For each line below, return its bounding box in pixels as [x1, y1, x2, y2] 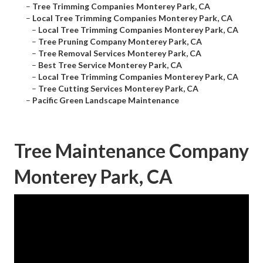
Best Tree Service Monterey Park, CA [38, 60, 182, 70]
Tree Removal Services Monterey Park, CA [38, 48, 201, 59]
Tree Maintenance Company [14, 139, 249, 163]
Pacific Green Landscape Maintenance [32, 95, 179, 106]
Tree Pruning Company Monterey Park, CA [38, 36, 202, 47]
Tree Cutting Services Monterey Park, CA [38, 83, 198, 94]
